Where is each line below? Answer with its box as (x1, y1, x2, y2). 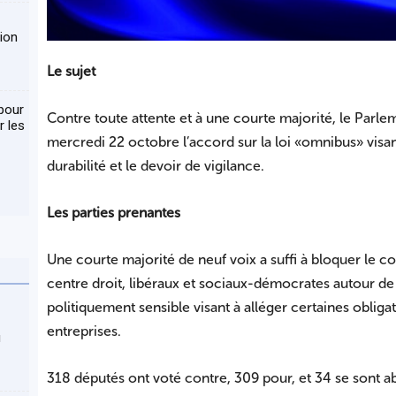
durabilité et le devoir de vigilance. (46, 157, 264, 175)
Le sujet (46, 63, 95, 80)
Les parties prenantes (46, 204, 180, 222)
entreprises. (46, 323, 121, 340)
